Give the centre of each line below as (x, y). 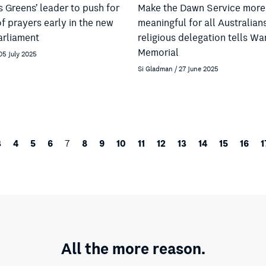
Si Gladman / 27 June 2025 (178, 69)
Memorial (158, 53)
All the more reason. (133, 249)
